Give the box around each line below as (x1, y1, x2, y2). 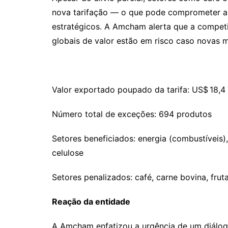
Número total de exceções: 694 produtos (52, 108, 212, 119)
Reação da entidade (52, 196, 130, 207)
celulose (52, 147, 83, 158)
